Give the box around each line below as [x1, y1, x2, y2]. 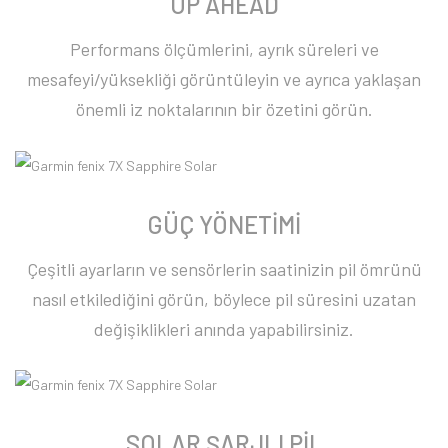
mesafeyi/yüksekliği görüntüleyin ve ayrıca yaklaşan [27, 68, 421, 91]
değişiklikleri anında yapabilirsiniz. [94, 317, 354, 340]
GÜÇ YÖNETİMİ [147, 209, 301, 239]
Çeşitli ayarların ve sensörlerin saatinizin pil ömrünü [26, 257, 422, 280]
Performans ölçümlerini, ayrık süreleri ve [69, 38, 379, 61]
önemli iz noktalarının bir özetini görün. [75, 98, 373, 121]
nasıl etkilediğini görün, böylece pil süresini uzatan [32, 287, 416, 310]
